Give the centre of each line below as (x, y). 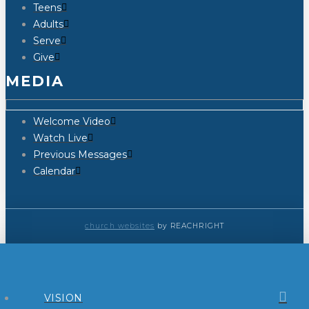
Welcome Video (72, 122)
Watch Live (60, 138)
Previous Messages (80, 155)
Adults (48, 24)
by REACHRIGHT (191, 226)
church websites (120, 226)
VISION (63, 298)
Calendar (54, 171)
